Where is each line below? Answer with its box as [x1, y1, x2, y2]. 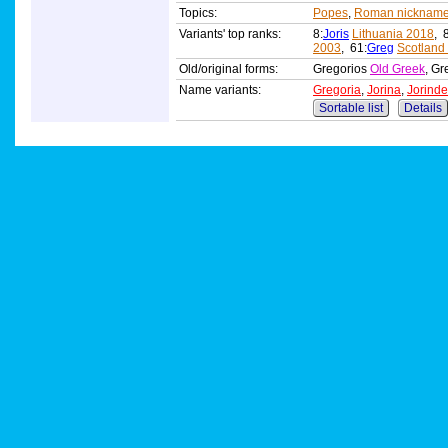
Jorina [367, 83, 401, 98]
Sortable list [319, 101, 383, 116]
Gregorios [313, 62, 370, 77]
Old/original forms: [179, 62, 278, 77]
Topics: [179, 6, 217, 21]
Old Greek [370, 62, 425, 77]
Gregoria [313, 83, 361, 98]
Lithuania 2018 [352, 27, 434, 42]
